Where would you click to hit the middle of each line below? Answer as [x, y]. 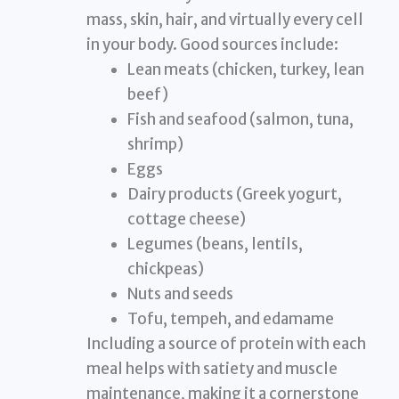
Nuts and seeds [180, 293]
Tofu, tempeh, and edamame [230, 318]
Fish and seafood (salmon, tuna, [240, 119]
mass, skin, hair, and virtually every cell [225, 19]
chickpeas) [165, 269]
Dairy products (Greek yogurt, [234, 194]
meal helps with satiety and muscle [212, 368]
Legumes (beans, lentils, [215, 244]
